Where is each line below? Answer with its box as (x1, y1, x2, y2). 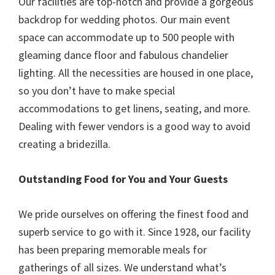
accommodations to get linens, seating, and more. (18, 101, 250, 115)
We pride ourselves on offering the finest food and (18, 206, 249, 221)
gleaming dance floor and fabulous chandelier (18, 47, 228, 62)
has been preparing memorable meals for (18, 242, 207, 257)
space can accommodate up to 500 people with (18, 29, 234, 44)
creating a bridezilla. (18, 136, 110, 151)
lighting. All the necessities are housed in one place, (18, 65, 253, 80)
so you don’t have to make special (18, 83, 175, 98)
